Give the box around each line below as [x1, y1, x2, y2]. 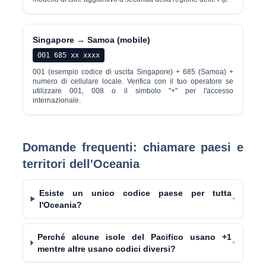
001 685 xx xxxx [37, 51, 100, 59]
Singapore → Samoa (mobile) [33, 35, 151, 45]
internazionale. [33, 96, 81, 104]
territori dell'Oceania [23, 157, 140, 170]
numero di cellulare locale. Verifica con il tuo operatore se [33, 77, 233, 85]
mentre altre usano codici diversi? [37, 244, 176, 254]
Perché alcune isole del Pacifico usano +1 [37, 232, 232, 242]
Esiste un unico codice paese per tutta [39, 188, 232, 198]
